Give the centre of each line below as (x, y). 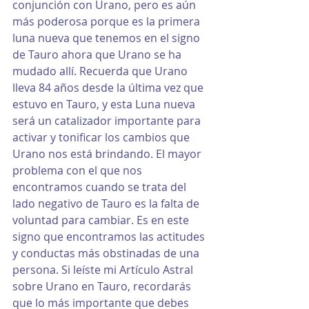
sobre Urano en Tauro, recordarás (103, 287)
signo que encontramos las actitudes (110, 237)
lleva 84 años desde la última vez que (109, 88)
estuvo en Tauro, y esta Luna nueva (105, 104)
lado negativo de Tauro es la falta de (107, 204)
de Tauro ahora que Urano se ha (98, 55)
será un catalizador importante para (108, 121)
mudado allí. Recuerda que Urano (101, 71)
